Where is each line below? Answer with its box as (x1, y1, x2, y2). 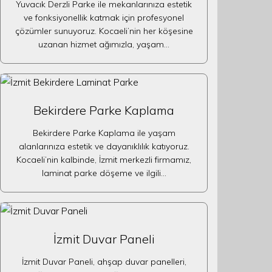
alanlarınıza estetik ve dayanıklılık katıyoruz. (18, 141, 189, 152)
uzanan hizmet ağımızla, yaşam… (38, 39, 169, 50)
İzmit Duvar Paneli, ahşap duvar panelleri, (21, 256, 186, 267)
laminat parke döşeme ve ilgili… (41, 168, 166, 178)
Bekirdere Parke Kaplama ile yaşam (32, 127, 175, 138)
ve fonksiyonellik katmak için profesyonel (24, 12, 184, 23)
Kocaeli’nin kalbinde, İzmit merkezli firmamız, (16, 154, 191, 165)
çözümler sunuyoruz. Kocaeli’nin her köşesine (15, 25, 193, 36)
